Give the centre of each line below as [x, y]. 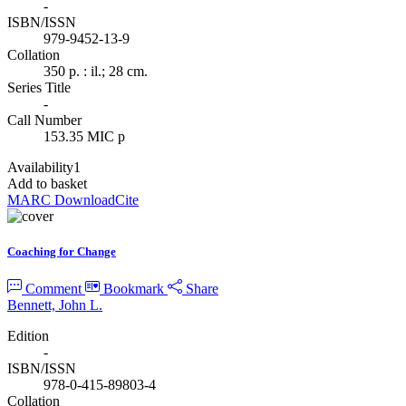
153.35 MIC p [84, 136]
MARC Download [61, 199]
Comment [53, 289]
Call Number [44, 120]
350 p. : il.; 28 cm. [96, 71]
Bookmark [134, 289]
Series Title [39, 87]
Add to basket [47, 183]
